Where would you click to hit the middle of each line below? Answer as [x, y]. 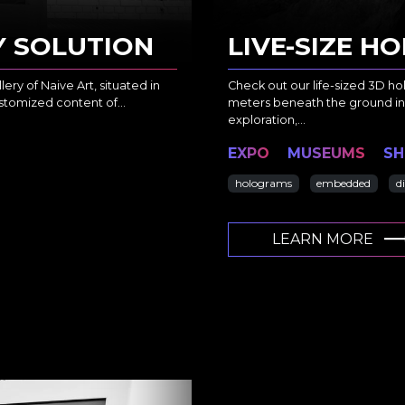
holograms [263, 184]
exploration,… [267, 120]
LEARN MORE [325, 240]
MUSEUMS [326, 154]
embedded [344, 184]
